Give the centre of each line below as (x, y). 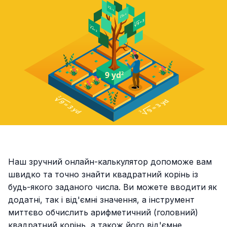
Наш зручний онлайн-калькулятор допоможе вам (110, 162)
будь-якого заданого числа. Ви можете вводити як (112, 187)
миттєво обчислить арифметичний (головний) (103, 213)
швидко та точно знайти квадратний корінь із (103, 175)
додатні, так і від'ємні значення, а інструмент (101, 200)
